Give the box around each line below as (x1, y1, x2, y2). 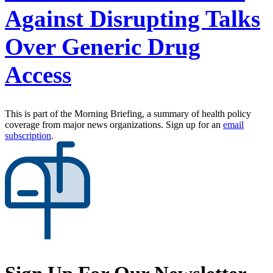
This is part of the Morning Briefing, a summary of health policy (5, 108, 251, 119)
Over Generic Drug (5, 33, 200, 60)
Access (5, 61, 71, 88)
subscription (5, 130, 51, 141)
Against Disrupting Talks (5, 5, 260, 32)
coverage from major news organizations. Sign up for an (5, 119, 223, 130)
